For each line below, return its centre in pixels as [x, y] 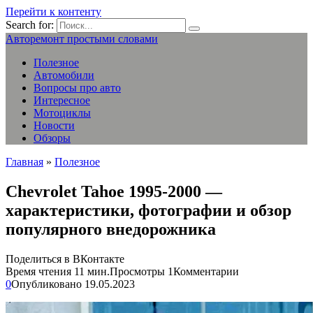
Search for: [30, 25]
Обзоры [52, 138]
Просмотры [137, 271]
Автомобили [64, 75]
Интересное [62, 100]
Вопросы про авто [77, 88]
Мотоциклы [62, 113]
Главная [24, 162]
